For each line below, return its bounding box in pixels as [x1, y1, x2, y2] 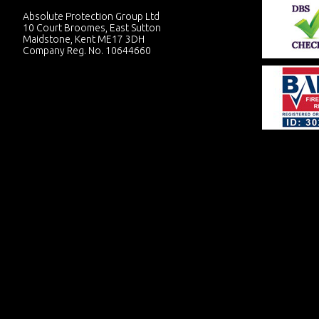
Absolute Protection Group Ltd [23, 11, 159, 22]
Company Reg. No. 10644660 [23, 45, 151, 56]
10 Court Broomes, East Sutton [23, 22, 161, 33]
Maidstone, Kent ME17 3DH [23, 33, 145, 45]
